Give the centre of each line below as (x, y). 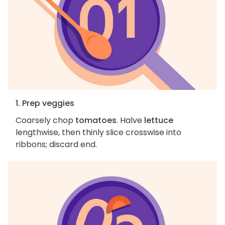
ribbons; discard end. (56, 145)
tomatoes (96, 121)
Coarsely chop (45, 121)
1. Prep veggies (45, 103)
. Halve (130, 121)
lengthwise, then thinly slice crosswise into (98, 133)
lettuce (159, 121)
